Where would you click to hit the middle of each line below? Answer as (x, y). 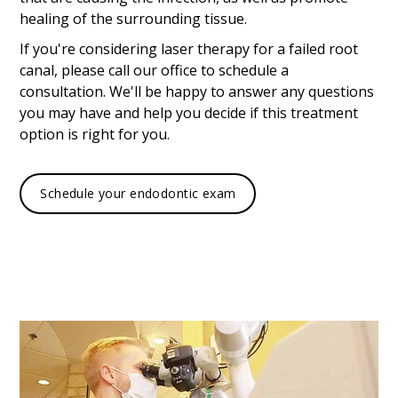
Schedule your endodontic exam (138, 193)
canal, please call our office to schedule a (155, 70)
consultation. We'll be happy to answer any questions (197, 91)
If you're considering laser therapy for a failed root (189, 48)
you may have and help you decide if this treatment (189, 112)
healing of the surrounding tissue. (134, 18)
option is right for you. (95, 134)
